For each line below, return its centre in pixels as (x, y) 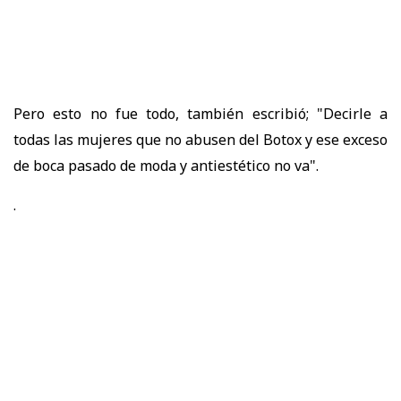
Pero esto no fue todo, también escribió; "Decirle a (200, 113)
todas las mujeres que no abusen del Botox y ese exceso (200, 139)
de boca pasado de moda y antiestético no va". (166, 165)
